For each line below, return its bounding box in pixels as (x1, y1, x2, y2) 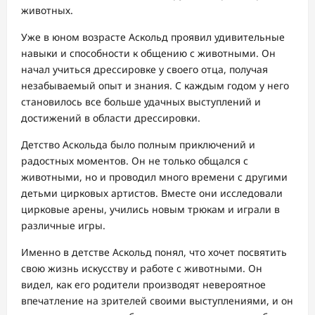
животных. (21, 3, 73, 17)
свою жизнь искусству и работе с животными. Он (21, 261, 262, 275)
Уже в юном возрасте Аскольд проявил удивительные (21, 30, 285, 44)
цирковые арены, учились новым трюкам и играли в (21, 202, 280, 216)
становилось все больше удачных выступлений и (21, 94, 261, 108)
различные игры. (21, 218, 105, 232)
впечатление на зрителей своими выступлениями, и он (21, 293, 293, 307)
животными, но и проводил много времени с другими (21, 169, 288, 184)
